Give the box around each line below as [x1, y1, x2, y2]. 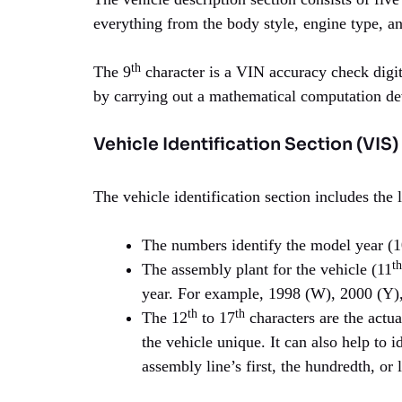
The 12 [142, 309, 188, 328]
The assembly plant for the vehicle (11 [142, 260, 392, 279]
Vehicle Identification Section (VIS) [93, 134, 398, 156]
